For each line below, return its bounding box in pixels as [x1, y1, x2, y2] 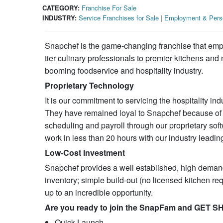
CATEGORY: [42, 3, 80, 12]
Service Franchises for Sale [78, 13, 159, 22]
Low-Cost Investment [44, 147, 125, 158]
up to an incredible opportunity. [44, 187, 153, 198]
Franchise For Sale [81, 3, 136, 12]
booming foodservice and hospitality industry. [44, 65, 203, 76]
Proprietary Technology [44, 80, 134, 91]
